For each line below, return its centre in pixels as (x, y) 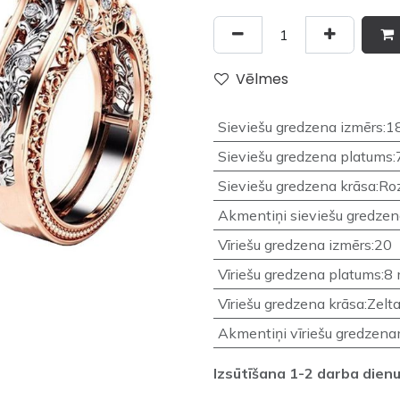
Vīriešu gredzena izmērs (294, 245)
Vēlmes (262, 79)
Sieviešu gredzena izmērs (300, 127)
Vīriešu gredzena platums (299, 275)
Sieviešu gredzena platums (305, 157)
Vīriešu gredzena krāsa (291, 304)
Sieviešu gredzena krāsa (296, 186)
